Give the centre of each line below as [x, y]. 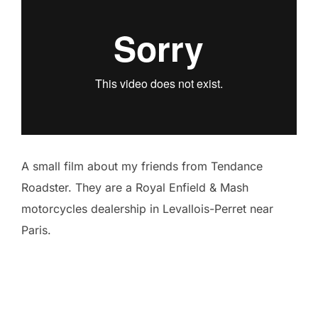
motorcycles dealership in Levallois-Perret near [147, 209]
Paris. [36, 230]
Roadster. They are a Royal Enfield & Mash [135, 187]
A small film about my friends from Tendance [142, 166]
